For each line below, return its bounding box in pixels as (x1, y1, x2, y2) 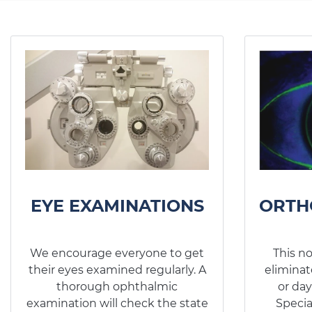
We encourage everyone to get (30, 246, 204, 260)
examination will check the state (26, 296, 208, 310)
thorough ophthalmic (56, 279, 178, 293)
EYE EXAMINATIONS (30, 195, 204, 216)
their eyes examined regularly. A (28, 263, 206, 276)
